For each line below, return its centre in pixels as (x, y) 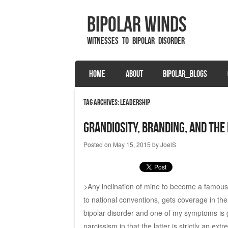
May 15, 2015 (132, 144)
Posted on (98, 144)
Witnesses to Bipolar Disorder (136, 41)
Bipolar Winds (137, 24)
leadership (135, 102)
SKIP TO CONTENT (107, 72)
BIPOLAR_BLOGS (185, 74)
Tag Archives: (102, 102)
